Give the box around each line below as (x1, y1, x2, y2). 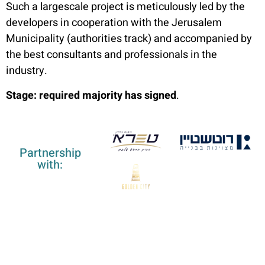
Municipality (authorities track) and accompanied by (6, 31, 252, 47)
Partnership (19, 144, 81, 161)
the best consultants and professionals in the (6, 47, 217, 63)
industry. (6, 63, 47, 79)
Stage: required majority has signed (6, 87, 176, 104)
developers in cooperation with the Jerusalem (6, 15, 222, 31)
